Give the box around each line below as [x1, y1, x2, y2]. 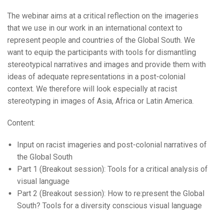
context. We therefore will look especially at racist [7, 84, 177, 94]
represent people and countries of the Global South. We [7, 36, 195, 45]
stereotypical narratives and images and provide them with [7, 60, 206, 70]
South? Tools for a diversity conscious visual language [17, 201, 202, 211]
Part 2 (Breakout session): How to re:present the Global [17, 189, 204, 199]
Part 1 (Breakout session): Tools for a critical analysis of [17, 164, 208, 174]
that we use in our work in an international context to [7, 23, 182, 33]
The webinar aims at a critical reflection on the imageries [7, 11, 199, 21]
